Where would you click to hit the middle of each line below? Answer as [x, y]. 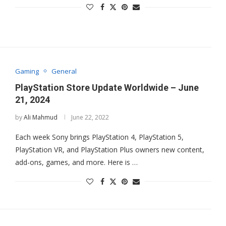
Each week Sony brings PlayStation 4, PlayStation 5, [99, 137]
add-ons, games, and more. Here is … [76, 162]
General [64, 71]
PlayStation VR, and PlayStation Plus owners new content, [109, 149]
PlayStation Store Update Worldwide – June [107, 87]
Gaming [27, 71]
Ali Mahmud [40, 117]
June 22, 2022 [90, 117]
